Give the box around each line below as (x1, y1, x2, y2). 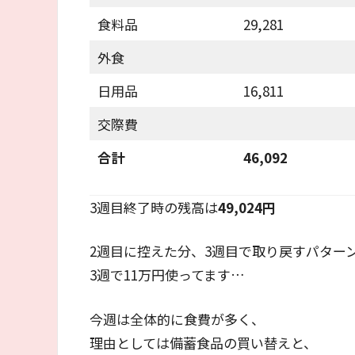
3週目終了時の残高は (90, 197, 218, 217)
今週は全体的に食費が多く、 (90, 308, 265, 329)
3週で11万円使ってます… (90, 265, 245, 285)
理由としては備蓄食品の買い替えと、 (90, 332, 317, 353)
